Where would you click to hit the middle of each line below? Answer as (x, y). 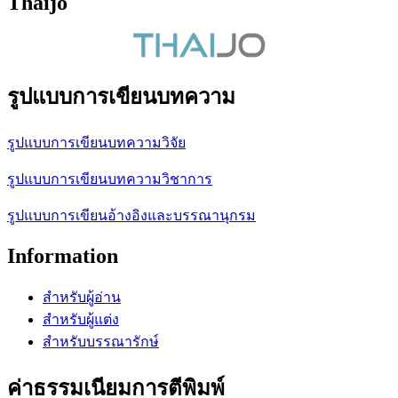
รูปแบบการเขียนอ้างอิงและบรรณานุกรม (131, 215)
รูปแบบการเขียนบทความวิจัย (96, 142)
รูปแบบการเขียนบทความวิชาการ (110, 179)
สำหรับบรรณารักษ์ (101, 341)
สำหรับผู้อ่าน (82, 297)
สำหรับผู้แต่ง (81, 319)
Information (63, 255)
